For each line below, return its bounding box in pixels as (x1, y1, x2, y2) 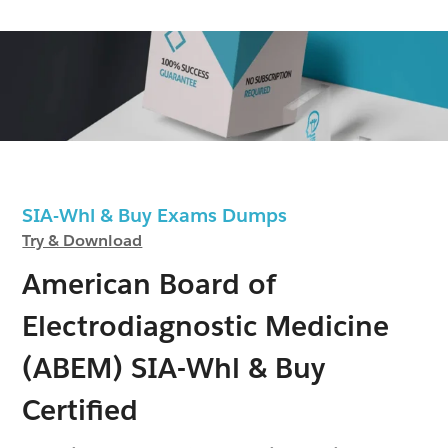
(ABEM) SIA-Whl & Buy (22, 349, 326, 386)
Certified (22, 391, 139, 428)
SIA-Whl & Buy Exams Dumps (22, 202, 308, 227)
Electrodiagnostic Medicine (22, 307, 390, 344)
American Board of (22, 265, 277, 302)
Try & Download (22, 229, 143, 251)
